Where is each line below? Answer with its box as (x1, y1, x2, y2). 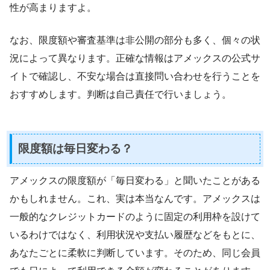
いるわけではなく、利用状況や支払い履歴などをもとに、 (10, 230, 260, 240)
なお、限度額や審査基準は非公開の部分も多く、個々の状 (10, 35, 260, 46)
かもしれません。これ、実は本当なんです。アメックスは (10, 193, 260, 204)
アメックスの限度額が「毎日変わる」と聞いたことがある (10, 175, 260, 186)
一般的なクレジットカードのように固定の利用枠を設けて (10, 212, 260, 222)
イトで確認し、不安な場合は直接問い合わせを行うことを (10, 71, 260, 82)
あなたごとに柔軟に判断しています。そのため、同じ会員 (10, 248, 260, 259)
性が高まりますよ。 (10, 2, 96, 13)
